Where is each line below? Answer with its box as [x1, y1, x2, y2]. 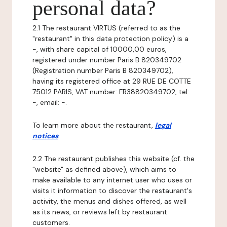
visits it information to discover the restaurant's [32, 186, 192, 195]
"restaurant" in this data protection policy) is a [32, 34, 188, 43]
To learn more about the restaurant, [32, 121, 155, 130]
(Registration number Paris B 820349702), [32, 66, 173, 75]
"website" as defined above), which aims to [32, 165, 176, 174]
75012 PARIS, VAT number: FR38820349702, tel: [32, 87, 189, 96]
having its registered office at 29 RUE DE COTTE [32, 77, 191, 86]
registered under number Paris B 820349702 [32, 55, 181, 64]
